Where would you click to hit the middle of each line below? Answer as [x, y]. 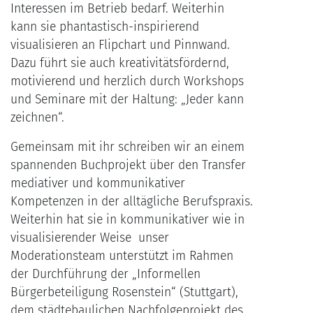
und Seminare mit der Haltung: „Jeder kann [127, 100]
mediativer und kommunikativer [98, 184]
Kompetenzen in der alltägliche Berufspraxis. [132, 202]
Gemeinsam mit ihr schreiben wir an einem [128, 147]
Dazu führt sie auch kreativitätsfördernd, [120, 64]
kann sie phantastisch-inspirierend [105, 27]
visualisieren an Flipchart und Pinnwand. [120, 45]
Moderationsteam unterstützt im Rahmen [122, 256]
